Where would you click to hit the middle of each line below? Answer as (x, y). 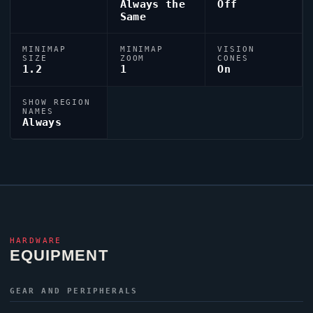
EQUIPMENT (59, 255)
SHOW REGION (57, 102)
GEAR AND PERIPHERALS (74, 291)
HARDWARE (36, 241)
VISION (236, 49)
